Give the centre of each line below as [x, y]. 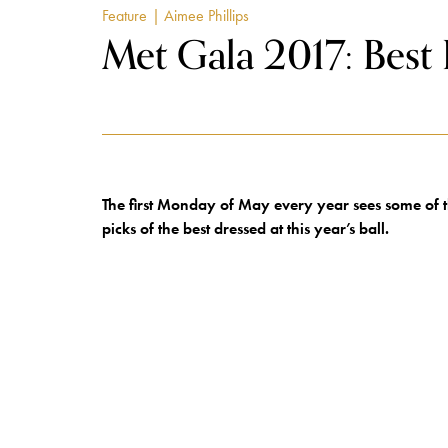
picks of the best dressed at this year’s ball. [245, 228]
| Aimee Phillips [200, 15]
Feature [124, 15]
